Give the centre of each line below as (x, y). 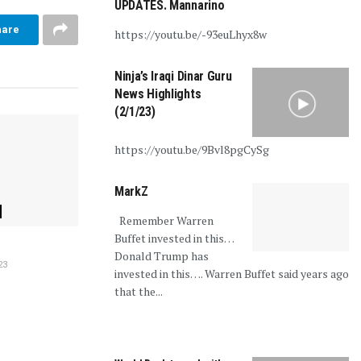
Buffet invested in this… (174, 238)
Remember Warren (164, 220)
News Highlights (158, 93)
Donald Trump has (162, 255)
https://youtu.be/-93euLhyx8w (191, 34)
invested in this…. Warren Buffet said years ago (232, 273)
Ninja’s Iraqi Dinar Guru (173, 76)
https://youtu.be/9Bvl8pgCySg (192, 149)
